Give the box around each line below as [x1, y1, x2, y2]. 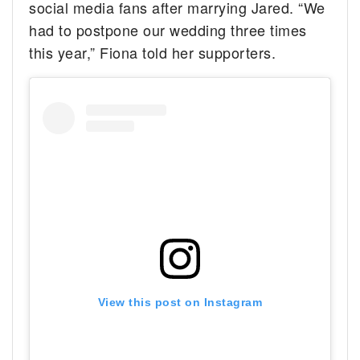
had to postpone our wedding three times [29, 19, 307, 41]
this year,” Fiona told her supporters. [29, 42, 276, 63]
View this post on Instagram [97, 296, 263, 309]
